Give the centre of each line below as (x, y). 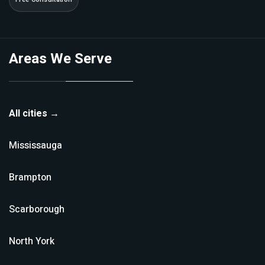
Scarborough (37, 209)
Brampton (30, 177)
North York (32, 241)
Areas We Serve (60, 59)
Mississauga (35, 146)
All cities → (34, 114)
